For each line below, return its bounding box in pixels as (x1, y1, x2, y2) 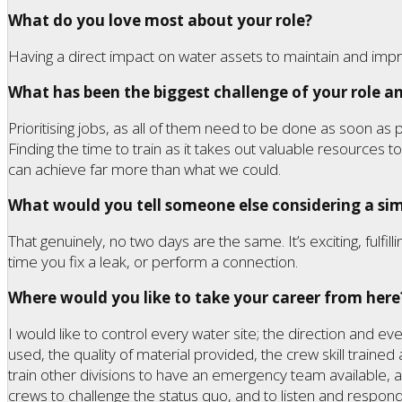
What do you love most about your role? (8, 9, 312, 31)
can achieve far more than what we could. (8, 158, 281, 179)
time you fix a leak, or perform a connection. (8, 250, 298, 272)
